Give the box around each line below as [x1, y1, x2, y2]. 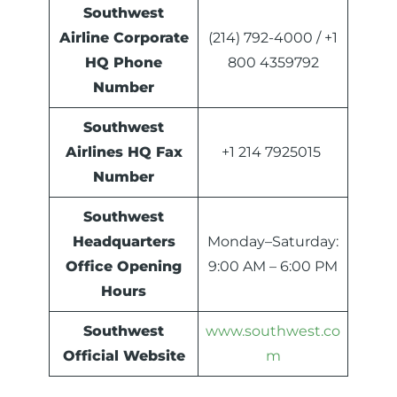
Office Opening [66, 258, 182, 276]
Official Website [62, 347, 185, 365]
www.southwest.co [206, 323, 340, 340]
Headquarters [72, 233, 175, 251]
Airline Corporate [58, 29, 189, 47]
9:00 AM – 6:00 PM [208, 258, 338, 276]
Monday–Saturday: [207, 233, 339, 251]
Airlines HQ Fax [65, 144, 183, 161]
